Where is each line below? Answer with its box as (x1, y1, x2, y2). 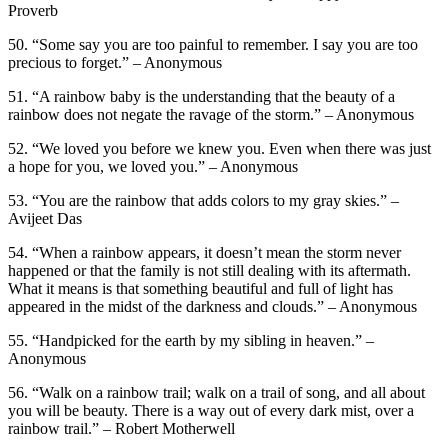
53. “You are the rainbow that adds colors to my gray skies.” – (8, 191, 399, 209)
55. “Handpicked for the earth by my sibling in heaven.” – (8, 331, 374, 349)
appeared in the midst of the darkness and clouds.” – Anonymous (8, 297, 417, 315)
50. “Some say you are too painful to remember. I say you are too (8, 35, 418, 53)
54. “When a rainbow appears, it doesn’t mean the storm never (8, 243, 401, 261)
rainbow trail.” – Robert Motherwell (8, 419, 235, 437)
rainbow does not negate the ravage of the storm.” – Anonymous (8, 105, 418, 123)
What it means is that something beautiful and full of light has (8, 279, 393, 297)
